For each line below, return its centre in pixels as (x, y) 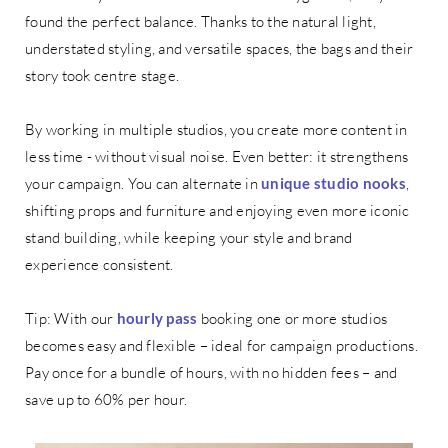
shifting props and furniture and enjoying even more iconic (217, 211)
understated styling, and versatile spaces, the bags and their (219, 49)
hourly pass (157, 318)
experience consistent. (99, 265)
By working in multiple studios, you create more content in (216, 130)
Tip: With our (71, 319)
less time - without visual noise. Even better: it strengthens (217, 157)
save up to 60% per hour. (106, 400)
